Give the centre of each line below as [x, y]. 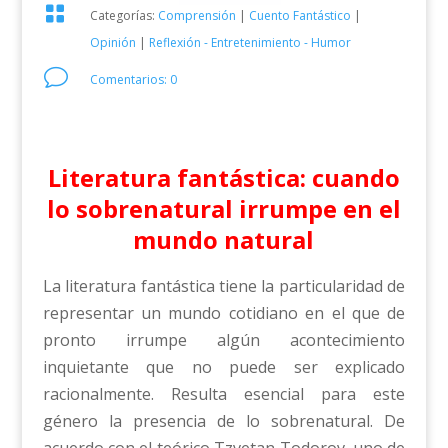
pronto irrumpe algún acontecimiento [224, 340]
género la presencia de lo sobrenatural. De [224, 421]
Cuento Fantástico [299, 15]
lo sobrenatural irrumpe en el [223, 208]
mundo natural [224, 239]
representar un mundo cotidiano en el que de [224, 313]
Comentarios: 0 [133, 79]
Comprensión [196, 15]
